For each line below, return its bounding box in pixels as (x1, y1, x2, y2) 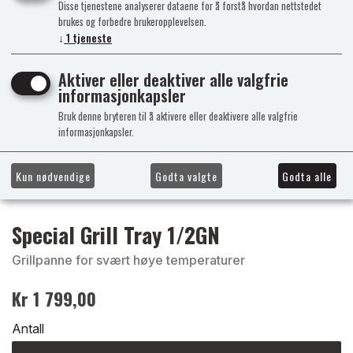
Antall (12, 320, 44, 336)
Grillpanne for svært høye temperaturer (12, 251, 245, 268)
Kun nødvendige (15, 167, 91, 184)
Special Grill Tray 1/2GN (12, 218, 220, 251)
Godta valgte (155, 167, 217, 184)
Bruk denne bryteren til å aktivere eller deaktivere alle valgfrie (58, 109, 298, 124)
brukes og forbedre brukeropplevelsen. (58, 14, 206, 30)
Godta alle (282, 167, 333, 184)
